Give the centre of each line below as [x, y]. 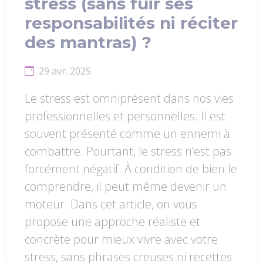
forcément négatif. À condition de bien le [131, 168]
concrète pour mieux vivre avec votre [121, 239]
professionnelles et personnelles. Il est [125, 116]
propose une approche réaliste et [112, 221]
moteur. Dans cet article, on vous [111, 204]
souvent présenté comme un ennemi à [127, 133]
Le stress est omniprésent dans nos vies [129, 98]
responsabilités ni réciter [131, 23]
